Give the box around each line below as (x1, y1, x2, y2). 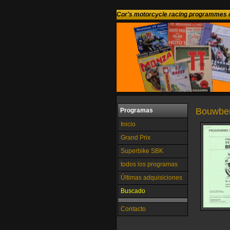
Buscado (121, 187, 145, 195)
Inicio (121, 121, 136, 128)
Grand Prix (121, 134, 150, 141)
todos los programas (121, 161, 178, 168)
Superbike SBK (121, 147, 163, 155)
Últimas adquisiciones (121, 174, 182, 181)
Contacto (121, 205, 146, 213)
